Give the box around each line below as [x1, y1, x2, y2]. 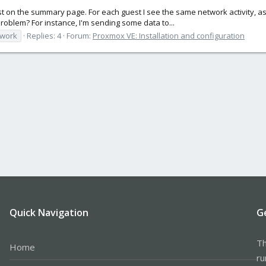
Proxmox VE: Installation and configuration [93, 30, 245, 41]
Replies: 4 [27, 30, 61, 41]
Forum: [66, 30, 93, 41]
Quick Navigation [9, 205, 88, 219]
